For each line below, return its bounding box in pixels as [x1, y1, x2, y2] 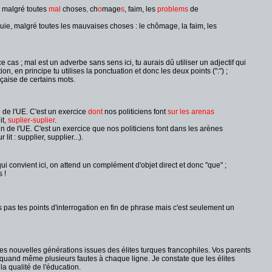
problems [157, 5, 188, 13]
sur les [168, 107, 189, 116]
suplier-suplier [8, 116, 55, 124]
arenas [191, 107, 214, 116]
